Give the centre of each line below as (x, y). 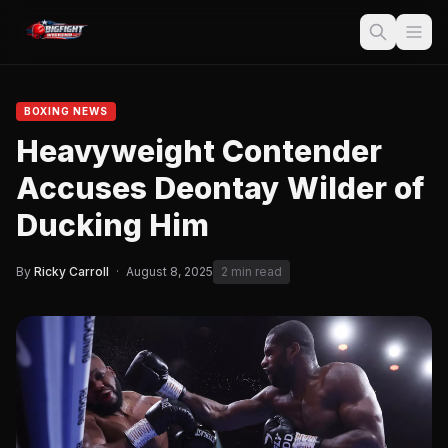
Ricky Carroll (71, 271)
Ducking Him (112, 225)
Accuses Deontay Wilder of (220, 188)
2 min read (251, 271)
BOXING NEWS (66, 111)
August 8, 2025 (169, 271)
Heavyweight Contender (199, 151)
